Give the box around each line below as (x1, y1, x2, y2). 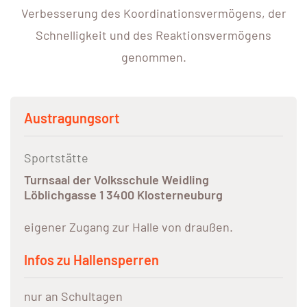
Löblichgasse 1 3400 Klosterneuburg (24, 187, 223, 203)
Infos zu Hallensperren (24, 251, 159, 269)
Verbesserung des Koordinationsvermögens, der (21, 5, 286, 21)
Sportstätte (24, 150, 88, 166)
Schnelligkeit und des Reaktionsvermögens (36, 27, 271, 43)
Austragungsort (24, 110, 119, 127)
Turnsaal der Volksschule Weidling (24, 172, 209, 188)
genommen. (121, 49, 186, 65)
